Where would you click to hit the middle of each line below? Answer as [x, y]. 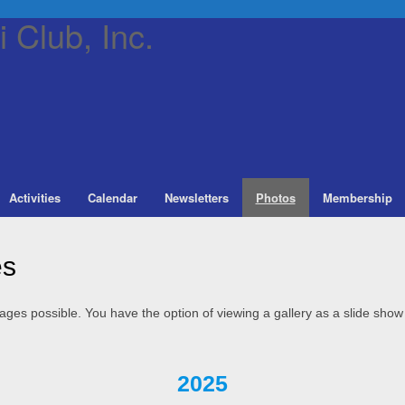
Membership [357, 198]
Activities [34, 198]
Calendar [112, 198]
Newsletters [196, 198]
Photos [275, 198]
